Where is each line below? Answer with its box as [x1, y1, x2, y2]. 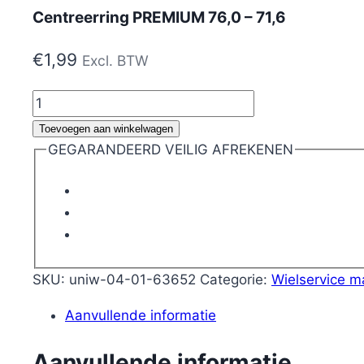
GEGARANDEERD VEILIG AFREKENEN [47, 141, 293, 158]
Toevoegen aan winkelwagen [39, 122, 173, 135]
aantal [32, 201, 72, 218]
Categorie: [200, 271, 271, 288]
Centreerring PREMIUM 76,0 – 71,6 [32, 7, 286, 27]
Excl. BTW [82, 51, 149, 69]
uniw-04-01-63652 [69, 271, 196, 288]
